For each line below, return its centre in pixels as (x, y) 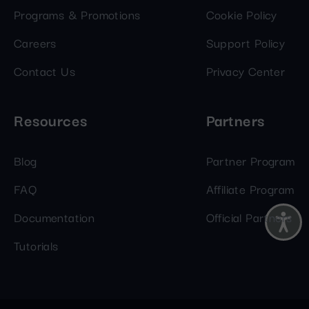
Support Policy (246, 42)
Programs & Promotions (77, 14)
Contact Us (44, 70)
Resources (51, 119)
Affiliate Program (250, 188)
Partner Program (250, 160)
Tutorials (36, 245)
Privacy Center (246, 70)
